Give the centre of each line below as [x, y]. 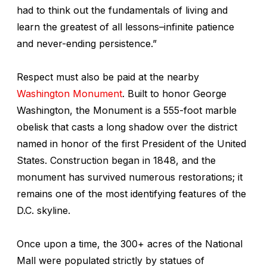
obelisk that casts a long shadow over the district [127, 127]
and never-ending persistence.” [87, 43]
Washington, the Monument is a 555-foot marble [127, 110]
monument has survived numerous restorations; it [130, 177]
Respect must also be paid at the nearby [108, 77]
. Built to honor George [174, 93]
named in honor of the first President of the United [131, 143]
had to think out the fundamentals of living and [122, 10]
